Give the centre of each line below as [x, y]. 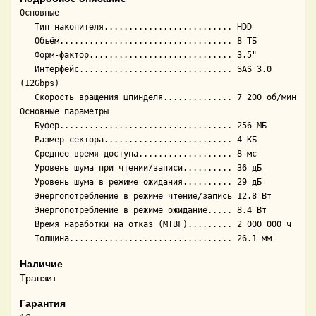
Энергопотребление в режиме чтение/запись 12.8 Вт [27, 196]
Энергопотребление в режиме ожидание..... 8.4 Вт [27, 211]
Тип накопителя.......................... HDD [27, 27]
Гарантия [43, 304]
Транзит [38, 278]
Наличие [41, 264]
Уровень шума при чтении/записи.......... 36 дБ [27, 168]
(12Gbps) [39, 84]
